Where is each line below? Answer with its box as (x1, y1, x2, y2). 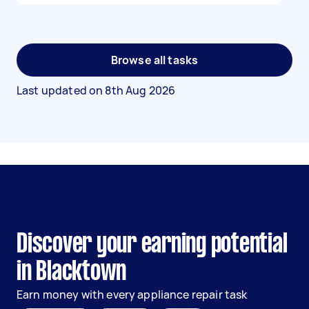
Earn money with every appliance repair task (17, 287, 248, 302)
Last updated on (17, 83, 106, 98)
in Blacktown (17, 260, 126, 285)
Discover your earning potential (17, 232, 288, 257)
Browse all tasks (110, 52, 199, 68)
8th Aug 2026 (105, 83, 176, 98)
